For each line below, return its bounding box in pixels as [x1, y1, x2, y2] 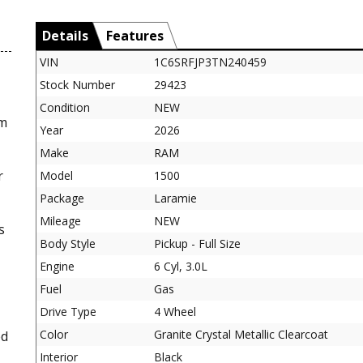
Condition [40, 99, 90, 115]
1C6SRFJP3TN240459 [154, 53, 267, 70]
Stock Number [40, 76, 115, 92]
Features [106, 26, 164, 45]
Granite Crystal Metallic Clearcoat [154, 326, 328, 342]
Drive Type [40, 303, 96, 319]
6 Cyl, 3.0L [154, 258, 207, 274]
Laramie [154, 190, 197, 206]
